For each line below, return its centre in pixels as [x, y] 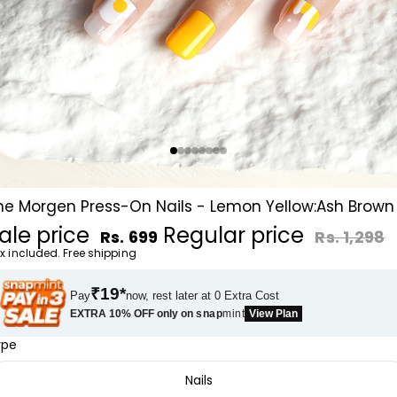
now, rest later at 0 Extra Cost [203, 295]
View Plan [274, 313]
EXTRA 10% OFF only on [133, 313]
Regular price [237, 235]
